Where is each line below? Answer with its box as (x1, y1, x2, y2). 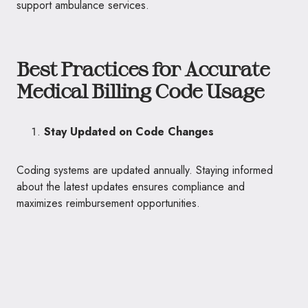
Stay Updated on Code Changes (44, 124, 214, 140)
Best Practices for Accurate (16, 57, 269, 80)
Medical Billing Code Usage (16, 79, 264, 102)
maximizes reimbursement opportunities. (16, 195, 200, 211)
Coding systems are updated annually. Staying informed (16, 162, 273, 178)
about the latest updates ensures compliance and (16, 179, 245, 195)
